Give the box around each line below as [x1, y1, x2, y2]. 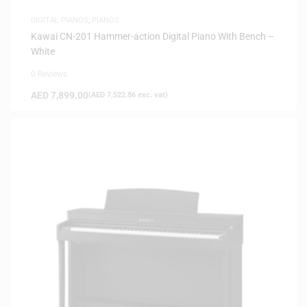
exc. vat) [136, 90, 168, 99]
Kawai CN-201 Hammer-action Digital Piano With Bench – [31, 30, 274, 42]
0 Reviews [31, 69, 67, 79]
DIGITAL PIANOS [31, 15, 88, 25]
